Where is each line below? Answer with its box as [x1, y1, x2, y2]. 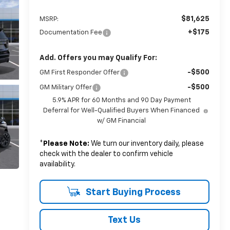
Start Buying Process [83, 187, 181, 197]
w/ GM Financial [97, 117, 146, 124]
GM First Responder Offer [39, 69, 120, 76]
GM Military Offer [39, 84, 92, 91]
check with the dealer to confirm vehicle [39, 150, 173, 158]
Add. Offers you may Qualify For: [39, 54, 157, 62]
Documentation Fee [39, 29, 102, 36]
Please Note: [43, 140, 89, 147]
